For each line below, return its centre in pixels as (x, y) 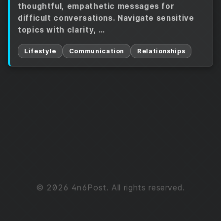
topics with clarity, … (62, 30)
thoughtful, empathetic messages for (96, 6)
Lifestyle (40, 51)
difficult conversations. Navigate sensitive (106, 18)
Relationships (161, 51)
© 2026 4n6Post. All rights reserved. (110, 187)
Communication (97, 51)
